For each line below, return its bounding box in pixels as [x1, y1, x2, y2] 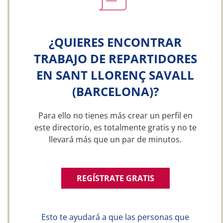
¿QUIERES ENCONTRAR [49, 34, 182, 50]
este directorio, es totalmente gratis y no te [34, 122, 197, 133]
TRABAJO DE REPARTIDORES [33, 50, 197, 67]
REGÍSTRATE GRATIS [76, 173, 154, 184]
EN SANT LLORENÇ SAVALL [36, 67, 194, 83]
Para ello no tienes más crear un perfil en [38, 110, 193, 121]
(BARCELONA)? [72, 83, 159, 100]
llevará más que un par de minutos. [49, 134, 182, 145]
